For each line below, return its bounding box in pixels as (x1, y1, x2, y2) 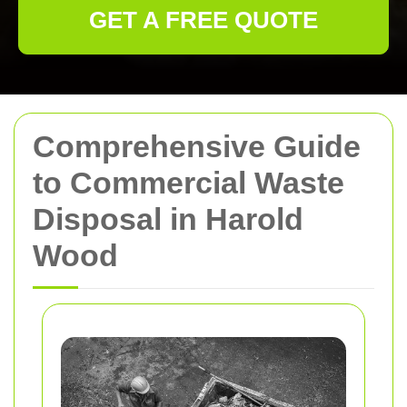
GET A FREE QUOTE (89, 6, 318, 34)
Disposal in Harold (33, 202, 303, 236)
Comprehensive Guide (33, 129, 361, 164)
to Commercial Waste (33, 165, 344, 200)
